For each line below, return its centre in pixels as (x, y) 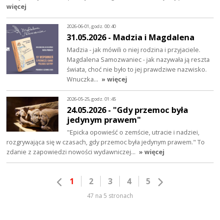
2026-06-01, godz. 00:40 (92, 27)
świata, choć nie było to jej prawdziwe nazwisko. (137, 69)
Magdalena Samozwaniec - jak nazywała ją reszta (138, 59)
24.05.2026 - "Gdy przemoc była (128, 110)
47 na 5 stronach (110, 196)
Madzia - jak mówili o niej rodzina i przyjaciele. (134, 49)
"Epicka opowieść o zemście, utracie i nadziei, (133, 132)
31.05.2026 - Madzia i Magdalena (131, 37)
